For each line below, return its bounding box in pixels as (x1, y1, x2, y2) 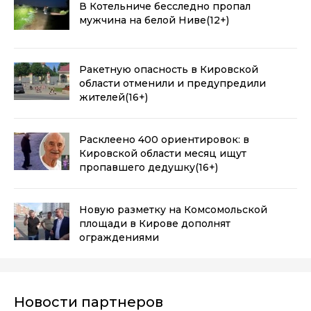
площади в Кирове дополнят (79, 217, 230, 230)
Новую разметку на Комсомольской (79, 203, 267, 216)
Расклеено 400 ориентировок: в (79, 133, 249, 146)
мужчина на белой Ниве (79, 13, 206, 26)
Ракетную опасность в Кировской (79, 62, 258, 76)
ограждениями (79, 230, 159, 244)
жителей (79, 90, 125, 103)
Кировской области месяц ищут (79, 146, 246, 160)
